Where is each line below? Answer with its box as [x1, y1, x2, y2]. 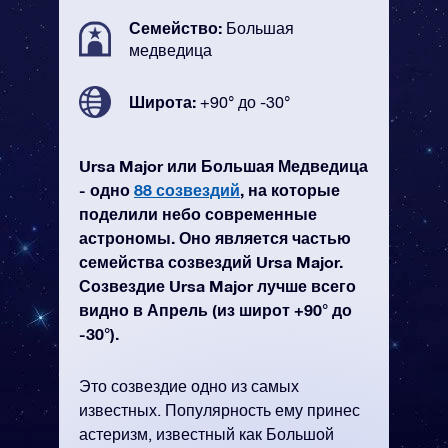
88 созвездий [134, 180, 240, 199]
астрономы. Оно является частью [79, 228, 351, 247]
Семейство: [129, 18, 226, 37]
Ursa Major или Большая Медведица [79, 156, 368, 175]
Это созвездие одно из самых [79, 377, 299, 395]
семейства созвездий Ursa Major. [79, 252, 343, 271]
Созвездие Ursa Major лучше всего [79, 276, 356, 295]
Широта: [129, 92, 200, 111]
